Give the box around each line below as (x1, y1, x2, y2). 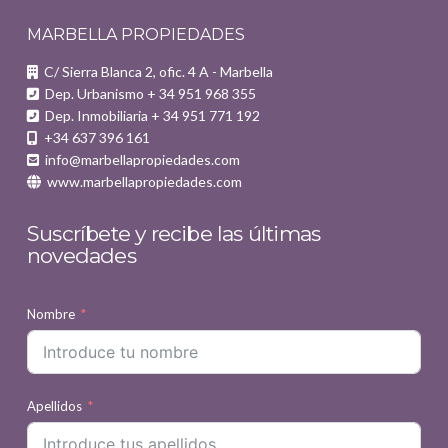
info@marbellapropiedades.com (39, 150, 240, 168)
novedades (27, 242, 136, 268)
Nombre (27, 305, 75, 322)
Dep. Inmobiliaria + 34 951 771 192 (39, 106, 263, 124)
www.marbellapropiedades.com (41, 172, 242, 190)
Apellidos (27, 397, 82, 414)
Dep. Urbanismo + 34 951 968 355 (39, 84, 256, 102)
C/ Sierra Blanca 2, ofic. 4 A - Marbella (38, 62, 273, 80)
